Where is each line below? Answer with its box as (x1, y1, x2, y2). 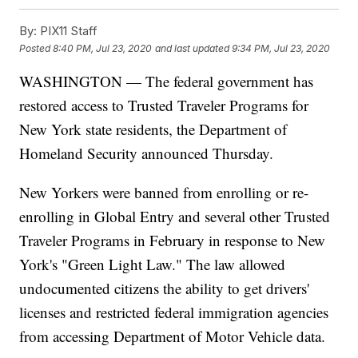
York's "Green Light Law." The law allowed (19, 254, 286, 275)
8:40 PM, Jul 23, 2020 (53, 42, 153, 54)
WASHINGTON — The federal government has (19, 71, 314, 92)
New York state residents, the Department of (19, 119, 288, 140)
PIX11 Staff (37, 23, 98, 39)
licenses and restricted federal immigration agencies (19, 302, 329, 323)
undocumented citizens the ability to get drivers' (19, 278, 310, 299)
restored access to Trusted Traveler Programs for (19, 95, 309, 116)
